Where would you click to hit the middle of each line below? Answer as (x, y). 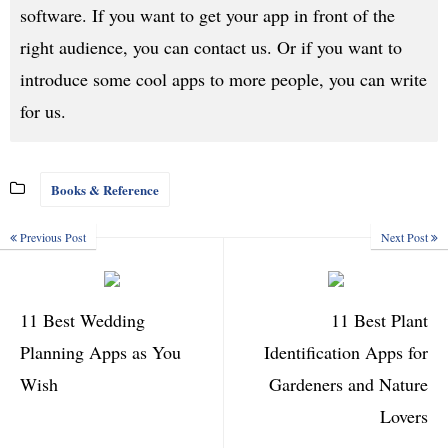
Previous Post (51, 236)
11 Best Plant (379, 319)
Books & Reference (105, 189)
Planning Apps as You (100, 351)
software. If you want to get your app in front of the (207, 14)
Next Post (406, 236)
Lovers (404, 415)
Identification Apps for (346, 351)
